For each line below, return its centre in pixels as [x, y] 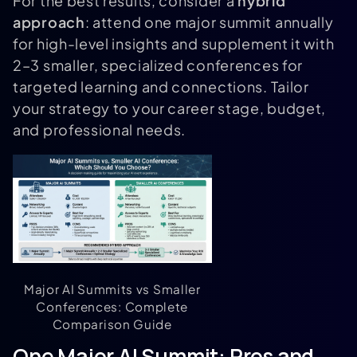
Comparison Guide [112, 324]
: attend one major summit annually [209, 22]
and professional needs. [100, 129]
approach [49, 22]
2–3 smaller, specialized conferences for [158, 65]
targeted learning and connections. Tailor [161, 86]
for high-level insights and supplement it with [174, 43]
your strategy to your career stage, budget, [170, 108]
